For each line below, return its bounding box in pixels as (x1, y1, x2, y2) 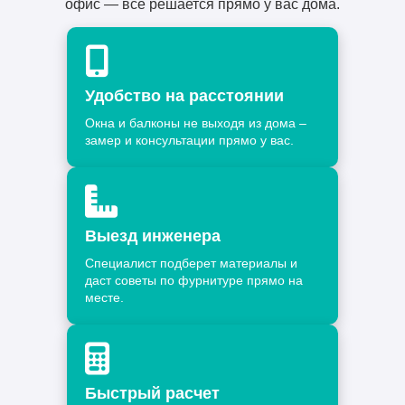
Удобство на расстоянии (85, 87, 284, 106)
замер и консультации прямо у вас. (85, 133, 294, 148)
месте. (85, 290, 124, 306)
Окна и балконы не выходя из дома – (85, 116, 306, 131)
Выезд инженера (85, 227, 221, 246)
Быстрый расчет (85, 384, 220, 403)
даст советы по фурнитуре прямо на (85, 273, 303, 288)
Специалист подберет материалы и (85, 256, 297, 271)
